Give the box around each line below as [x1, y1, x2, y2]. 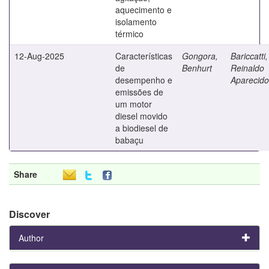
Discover [9, 207, 50, 221]
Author [19, 231, 44, 244]
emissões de [115, 85, 163, 98]
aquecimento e [115, 3, 172, 16]
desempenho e [115, 73, 172, 86]
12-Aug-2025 [14, 49, 64, 62]
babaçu [115, 133, 144, 146]
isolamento [115, 15, 157, 28]
